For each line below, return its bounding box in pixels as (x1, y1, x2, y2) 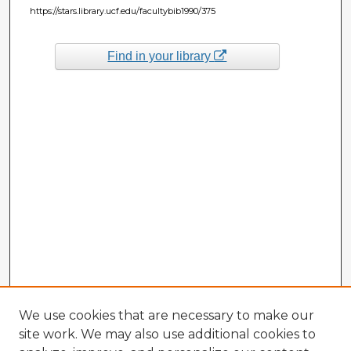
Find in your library (107, 49, 215, 63)
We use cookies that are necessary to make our (19, 308, 314, 323)
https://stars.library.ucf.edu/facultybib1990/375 (29, 5, 215, 16)
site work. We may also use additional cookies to (19, 327, 316, 342)
